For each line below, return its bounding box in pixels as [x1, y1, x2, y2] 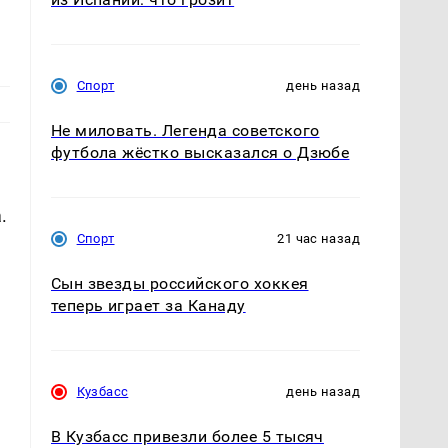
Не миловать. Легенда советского [50, 120, 320, 140]
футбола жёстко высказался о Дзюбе [50, 142, 350, 162]
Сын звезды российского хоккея [50, 273, 309, 293]
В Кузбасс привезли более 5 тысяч [50, 426, 324, 446]
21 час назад [277, 230, 360, 246]
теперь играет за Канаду [50, 295, 246, 315]
